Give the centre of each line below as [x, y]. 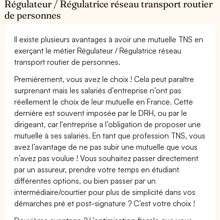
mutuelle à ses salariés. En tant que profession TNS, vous [110, 135]
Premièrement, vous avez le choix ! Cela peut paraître [104, 79]
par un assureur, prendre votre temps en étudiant [97, 169]
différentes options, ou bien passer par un [85, 180]
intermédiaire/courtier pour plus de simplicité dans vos [105, 192]
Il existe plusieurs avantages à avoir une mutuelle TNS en [109, 39]
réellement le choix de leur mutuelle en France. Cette [104, 101]
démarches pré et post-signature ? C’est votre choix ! [105, 203]
